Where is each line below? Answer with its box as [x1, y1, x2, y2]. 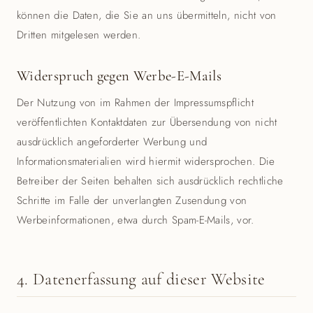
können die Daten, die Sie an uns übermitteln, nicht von [17, 8, 277, 23]
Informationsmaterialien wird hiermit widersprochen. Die [17, 154, 275, 169]
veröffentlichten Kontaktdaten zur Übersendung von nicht [17, 115, 277, 130]
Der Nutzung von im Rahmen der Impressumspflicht [17, 95, 254, 110]
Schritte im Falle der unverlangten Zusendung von [17, 193, 247, 208]
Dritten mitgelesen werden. [17, 27, 141, 43]
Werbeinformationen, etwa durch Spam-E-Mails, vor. [17, 212, 254, 228]
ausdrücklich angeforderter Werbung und [17, 134, 208, 150]
